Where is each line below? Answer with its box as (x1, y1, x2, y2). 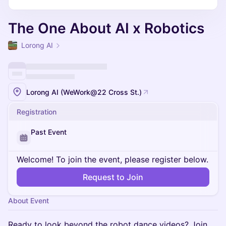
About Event (8, 196, 49, 205)
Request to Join (83, 172, 143, 182)
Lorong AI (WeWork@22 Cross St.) (26, 87, 142, 96)
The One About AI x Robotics (8, 20, 204, 37)
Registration (17, 107, 56, 116)
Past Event (31, 128, 67, 136)
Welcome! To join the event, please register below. (17, 154, 208, 164)
